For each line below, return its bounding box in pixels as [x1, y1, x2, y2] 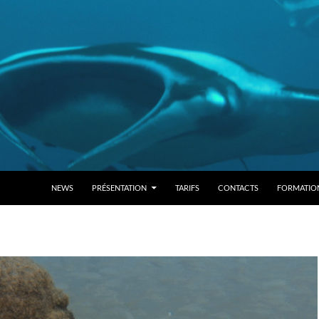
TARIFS [175, 183, 199, 192]
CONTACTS [218, 183, 258, 192]
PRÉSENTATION [92, 183, 147, 192]
